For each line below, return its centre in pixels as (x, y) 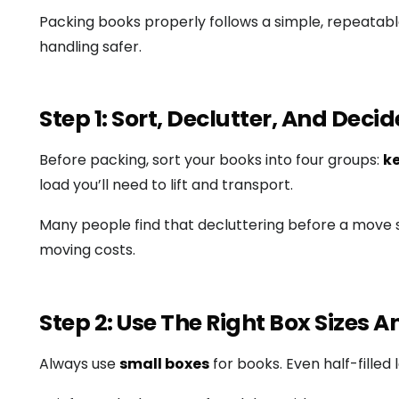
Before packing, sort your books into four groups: (211, 159)
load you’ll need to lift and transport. (166, 184)
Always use (79, 363)
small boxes (164, 363)
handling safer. (90, 46)
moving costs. (87, 250)
